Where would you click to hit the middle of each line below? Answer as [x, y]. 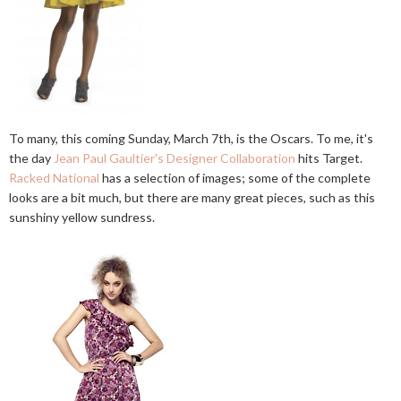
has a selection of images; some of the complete [235, 178]
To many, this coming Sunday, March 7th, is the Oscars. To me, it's [191, 138]
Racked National [54, 178]
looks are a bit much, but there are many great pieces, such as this [192, 197]
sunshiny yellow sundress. [82, 217]
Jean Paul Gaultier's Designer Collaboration [175, 158]
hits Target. [329, 158]
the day [31, 158]
